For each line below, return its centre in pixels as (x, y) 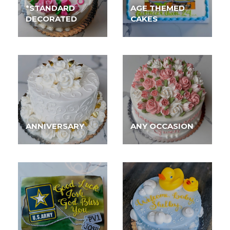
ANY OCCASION (162, 126)
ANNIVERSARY (55, 126)
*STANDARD (50, 8)
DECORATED (51, 18)
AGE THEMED (158, 8)
